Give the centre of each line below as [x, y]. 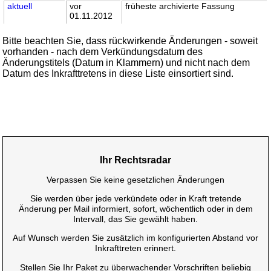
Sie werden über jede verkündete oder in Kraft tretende [135, 199]
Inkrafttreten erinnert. [135, 248]
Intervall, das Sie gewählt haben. [135, 219]
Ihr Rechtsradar [135, 160]
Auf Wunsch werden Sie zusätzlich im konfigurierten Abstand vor [135, 238]
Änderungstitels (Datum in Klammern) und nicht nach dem [126, 62]
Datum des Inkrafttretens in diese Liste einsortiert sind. [118, 73]
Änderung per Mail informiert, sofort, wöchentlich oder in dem [135, 209]
